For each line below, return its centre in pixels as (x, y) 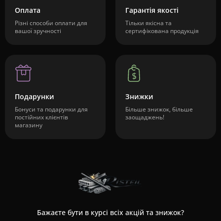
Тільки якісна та (148, 23)
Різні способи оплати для (51, 23)
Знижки (139, 96)
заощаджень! (145, 117)
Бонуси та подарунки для (51, 109)
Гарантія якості (152, 10)
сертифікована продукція (162, 31)
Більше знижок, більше (159, 109)
